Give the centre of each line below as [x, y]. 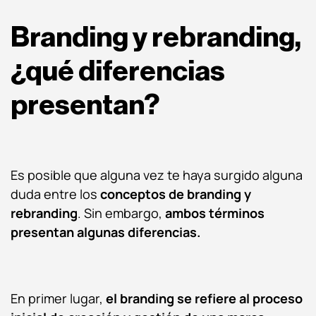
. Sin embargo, [120, 213]
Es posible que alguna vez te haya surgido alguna [157, 175]
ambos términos [213, 213]
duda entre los [55, 194]
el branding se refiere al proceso [204, 298]
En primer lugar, [58, 298]
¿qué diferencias [118, 71]
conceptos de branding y [176, 194]
